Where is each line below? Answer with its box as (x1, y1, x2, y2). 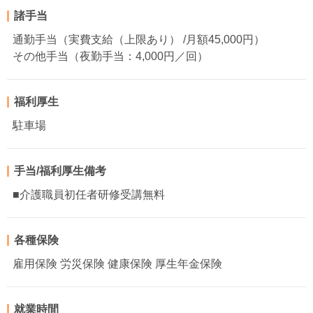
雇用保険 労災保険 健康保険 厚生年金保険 (13, 257, 222, 270)
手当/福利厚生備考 (14, 164, 106, 177)
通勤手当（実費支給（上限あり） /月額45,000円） (13, 33, 265, 45)
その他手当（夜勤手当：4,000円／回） (13, 50, 208, 62)
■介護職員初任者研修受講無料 (13, 188, 165, 201)
